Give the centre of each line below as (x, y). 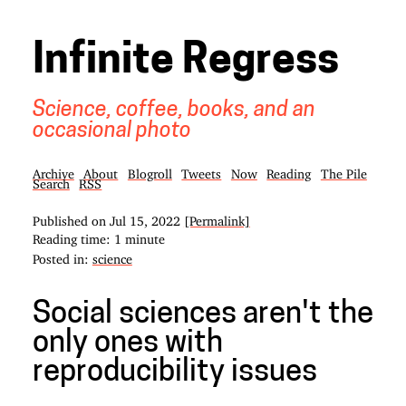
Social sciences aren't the (203, 315)
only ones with (127, 344)
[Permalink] (217, 218)
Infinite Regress (185, 62)
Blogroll (150, 171)
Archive (53, 171)
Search (51, 181)
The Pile (343, 171)
